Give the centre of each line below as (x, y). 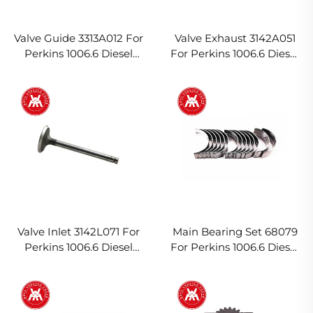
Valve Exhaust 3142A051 (235, 38)
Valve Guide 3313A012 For (78, 38)
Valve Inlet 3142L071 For (78, 232)
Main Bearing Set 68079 (235, 232)
